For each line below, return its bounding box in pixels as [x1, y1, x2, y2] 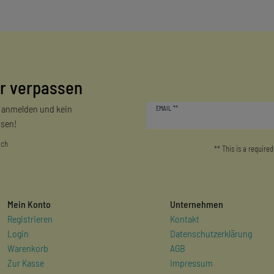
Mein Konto [7, 198, 51, 210]
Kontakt [170, 212, 199, 224]
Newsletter [146, 92, 185, 105]
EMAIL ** [156, 105, 178, 113]
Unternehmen [170, 198, 223, 210]
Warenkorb [7, 242, 48, 254]
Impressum [170, 256, 213, 268]
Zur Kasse [7, 256, 44, 268]
